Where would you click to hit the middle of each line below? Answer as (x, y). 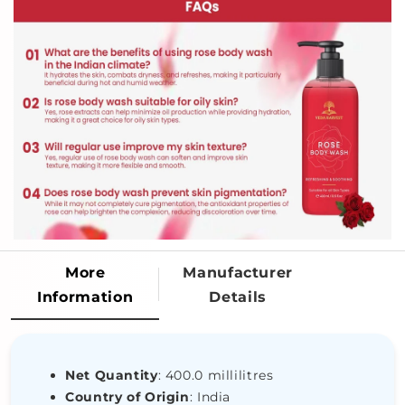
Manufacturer (238, 272)
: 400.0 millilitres (216, 375)
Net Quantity (112, 375)
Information (85, 297)
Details (238, 297)
